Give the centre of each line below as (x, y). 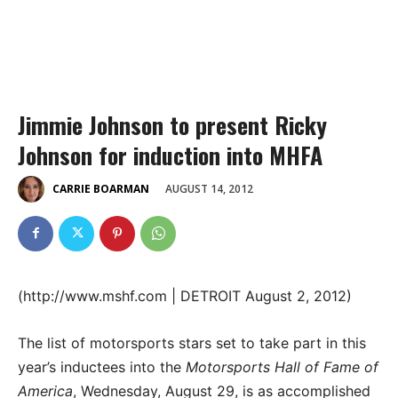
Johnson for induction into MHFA (170, 155)
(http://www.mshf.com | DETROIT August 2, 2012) (185, 295)
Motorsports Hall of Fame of (282, 366)
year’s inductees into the (102, 366)
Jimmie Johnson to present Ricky (172, 125)
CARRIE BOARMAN (101, 189)
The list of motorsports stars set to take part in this (192, 342)
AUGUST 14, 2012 (209, 188)
